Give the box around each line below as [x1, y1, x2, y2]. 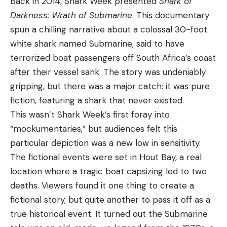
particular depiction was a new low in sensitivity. [10, 137, 201, 149]
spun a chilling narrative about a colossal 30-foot [10, 24, 207, 35]
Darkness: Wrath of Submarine [10, 10, 132, 21]
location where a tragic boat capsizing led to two [10, 166, 207, 177]
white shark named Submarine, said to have [10, 38, 184, 50]
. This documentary [132, 10, 209, 21]
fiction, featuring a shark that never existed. [10, 95, 184, 106]
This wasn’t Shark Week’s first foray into [10, 109, 170, 121]
